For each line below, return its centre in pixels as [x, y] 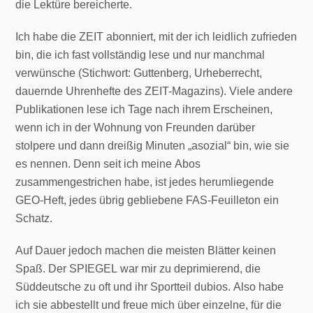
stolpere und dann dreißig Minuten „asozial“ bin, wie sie [153, 145]
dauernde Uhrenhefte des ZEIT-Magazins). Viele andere [154, 91]
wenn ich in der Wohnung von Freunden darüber [136, 127]
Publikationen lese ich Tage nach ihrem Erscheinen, [144, 109]
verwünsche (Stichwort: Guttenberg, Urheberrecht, [139, 73]
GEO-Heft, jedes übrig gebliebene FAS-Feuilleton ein [147, 200]
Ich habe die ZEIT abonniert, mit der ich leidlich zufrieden [156, 36]
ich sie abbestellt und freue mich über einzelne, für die [149, 305]
